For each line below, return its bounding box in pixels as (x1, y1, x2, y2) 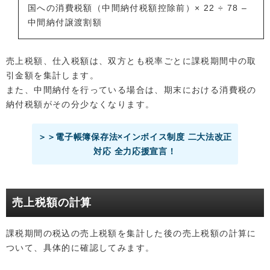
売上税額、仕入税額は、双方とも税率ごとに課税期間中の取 (6, 56, 257, 66)
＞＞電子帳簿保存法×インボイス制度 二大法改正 (37, 132, 233, 142)
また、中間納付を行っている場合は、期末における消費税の (6, 85, 257, 95)
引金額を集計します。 (6, 71, 99, 81)
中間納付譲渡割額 (28, 17, 102, 28)
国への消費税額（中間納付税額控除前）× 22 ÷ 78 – (28, 3, 248, 13)
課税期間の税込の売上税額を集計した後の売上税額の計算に (6, 228, 257, 239)
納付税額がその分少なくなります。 (6, 99, 155, 110)
